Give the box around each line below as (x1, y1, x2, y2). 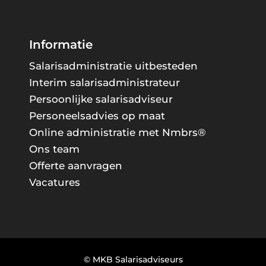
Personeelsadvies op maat (28, 109, 165, 122)
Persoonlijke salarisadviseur (28, 93, 173, 105)
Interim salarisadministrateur (28, 76, 180, 88)
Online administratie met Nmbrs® (28, 126, 206, 138)
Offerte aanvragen (28, 159, 122, 172)
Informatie (28, 37, 93, 52)
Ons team (28, 142, 80, 155)
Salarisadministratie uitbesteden (28, 59, 198, 72)
